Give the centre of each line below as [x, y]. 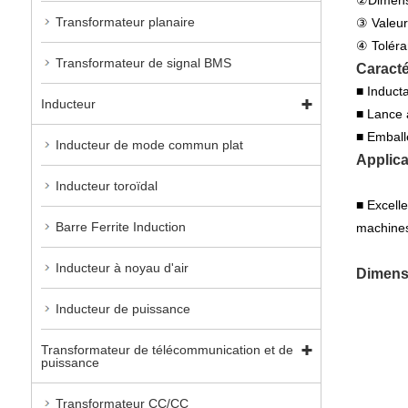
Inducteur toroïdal [106, 185]
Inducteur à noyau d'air [122, 267]
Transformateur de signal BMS [143, 62]
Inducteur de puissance [122, 308]
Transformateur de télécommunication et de [167, 349]
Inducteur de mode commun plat [149, 144]
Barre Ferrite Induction [120, 226]
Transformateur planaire [125, 21]
